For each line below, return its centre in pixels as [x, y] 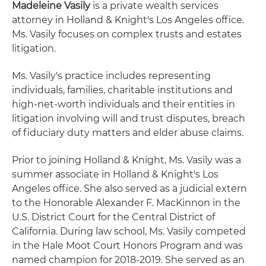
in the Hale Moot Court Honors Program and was [127, 246]
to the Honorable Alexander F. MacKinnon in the [126, 203]
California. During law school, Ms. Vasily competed [129, 231]
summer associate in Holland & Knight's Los [115, 174]
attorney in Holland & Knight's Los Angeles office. [128, 20]
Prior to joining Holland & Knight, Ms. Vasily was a [126, 160]
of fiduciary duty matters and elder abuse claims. [128, 133]
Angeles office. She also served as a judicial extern [129, 189]
